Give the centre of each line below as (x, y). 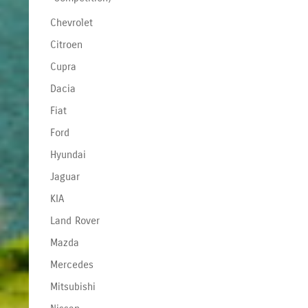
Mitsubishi (73, 286)
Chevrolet (71, 22)
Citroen (66, 44)
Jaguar (65, 176)
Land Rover (75, 220)
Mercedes (71, 264)
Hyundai (68, 154)
